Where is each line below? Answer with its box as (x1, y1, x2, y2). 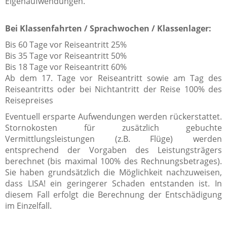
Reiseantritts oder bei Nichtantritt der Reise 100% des (5, 83, 222, 95)
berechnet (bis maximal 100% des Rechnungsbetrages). (5, 155, 222, 167)
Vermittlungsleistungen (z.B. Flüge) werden (5, 133, 222, 144)
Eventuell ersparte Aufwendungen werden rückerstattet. (5, 110, 222, 122)
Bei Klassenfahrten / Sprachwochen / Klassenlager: (5, 22, 211, 34)
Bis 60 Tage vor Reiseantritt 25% (5, 39, 127, 50)
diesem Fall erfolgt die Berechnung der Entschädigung (5, 188, 222, 200)
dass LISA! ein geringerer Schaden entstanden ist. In (5, 177, 222, 189)
